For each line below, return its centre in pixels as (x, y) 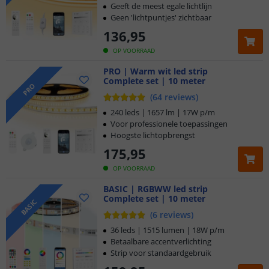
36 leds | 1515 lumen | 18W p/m (168, 230)
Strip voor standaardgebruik (161, 253)
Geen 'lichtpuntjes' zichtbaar (161, 17)
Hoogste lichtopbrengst (153, 135)
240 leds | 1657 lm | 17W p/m (163, 112)
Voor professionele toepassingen (169, 124)
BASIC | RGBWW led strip (156, 189)
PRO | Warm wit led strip (156, 71)
